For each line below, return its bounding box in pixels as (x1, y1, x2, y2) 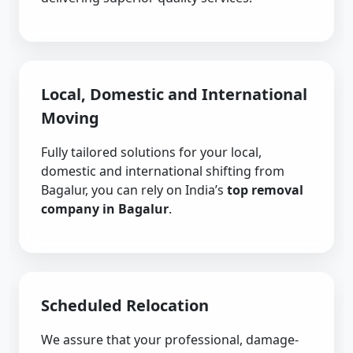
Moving (41, 107, 99, 128)
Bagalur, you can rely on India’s (41, 181, 227, 199)
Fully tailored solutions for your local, (41, 143, 262, 161)
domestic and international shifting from (41, 162, 284, 180)
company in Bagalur (41, 200, 169, 217)
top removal (227, 181, 303, 199)
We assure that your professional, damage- (41, 331, 299, 348)
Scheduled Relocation (41, 295, 209, 316)
